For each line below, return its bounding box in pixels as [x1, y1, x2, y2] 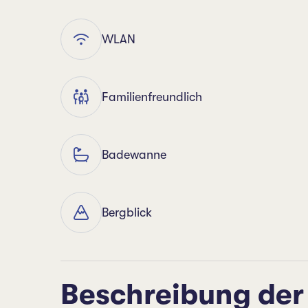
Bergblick [102, 206, 152, 219]
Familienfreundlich [102, 90, 202, 104]
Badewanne [102, 148, 166, 162]
